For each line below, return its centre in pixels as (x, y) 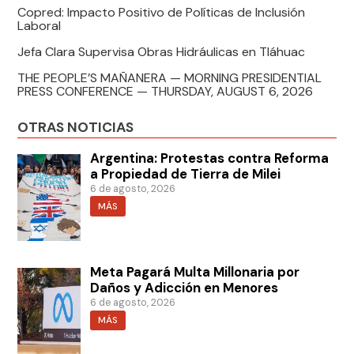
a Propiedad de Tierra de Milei (186, 174)
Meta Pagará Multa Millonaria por (195, 272)
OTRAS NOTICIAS (76, 128)
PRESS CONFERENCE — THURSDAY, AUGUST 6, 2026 (166, 92)
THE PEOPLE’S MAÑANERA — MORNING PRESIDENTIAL (170, 78)
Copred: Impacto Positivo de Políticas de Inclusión (162, 13)
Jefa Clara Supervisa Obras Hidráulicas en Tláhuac (162, 52)
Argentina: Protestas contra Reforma (210, 158)
